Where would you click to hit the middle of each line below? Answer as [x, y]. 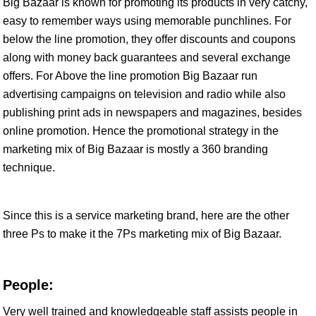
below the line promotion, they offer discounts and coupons [149, 39]
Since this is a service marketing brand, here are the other [146, 215]
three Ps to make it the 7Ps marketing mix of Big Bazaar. [142, 234]
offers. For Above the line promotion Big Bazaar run [130, 76]
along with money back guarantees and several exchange [147, 57]
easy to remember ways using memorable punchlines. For [147, 21]
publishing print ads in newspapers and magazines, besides [152, 113]
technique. [29, 168]
